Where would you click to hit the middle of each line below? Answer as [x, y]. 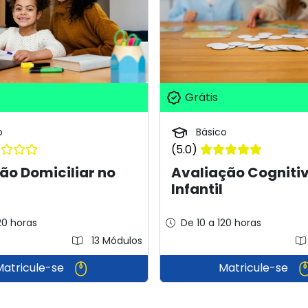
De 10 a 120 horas [221, 222]
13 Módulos [115, 240]
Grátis [200, 97]
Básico [210, 132]
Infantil [197, 189]
